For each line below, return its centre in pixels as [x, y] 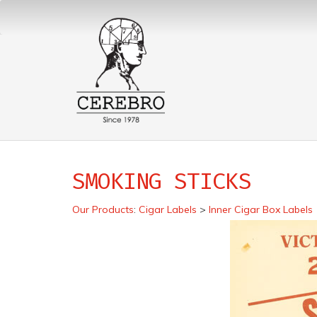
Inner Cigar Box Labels [261, 209]
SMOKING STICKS [162, 181]
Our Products [103, 209]
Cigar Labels [168, 209]
